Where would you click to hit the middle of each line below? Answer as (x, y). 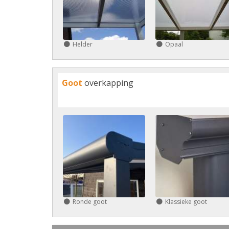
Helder (83, 44)
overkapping (108, 83)
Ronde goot (90, 202)
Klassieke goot (186, 202)
